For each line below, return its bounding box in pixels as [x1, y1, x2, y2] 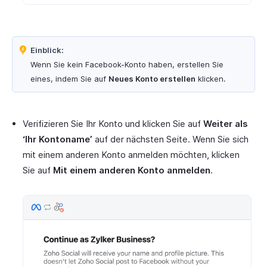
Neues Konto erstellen [108, 73, 195, 83]
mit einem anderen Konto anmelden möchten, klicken [23, 148, 240, 160]
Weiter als [203, 117, 248, 129]
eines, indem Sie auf [30, 73, 108, 83]
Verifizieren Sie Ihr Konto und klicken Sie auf [23, 117, 203, 129]
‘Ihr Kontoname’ [23, 133, 92, 145]
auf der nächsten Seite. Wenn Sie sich [92, 133, 249, 145]
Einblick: [30, 45, 64, 55]
